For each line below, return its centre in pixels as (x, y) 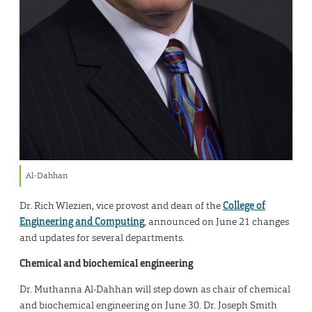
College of (244, 206)
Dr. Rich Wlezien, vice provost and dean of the (121, 206)
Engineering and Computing (82, 222)
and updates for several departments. (102, 238)
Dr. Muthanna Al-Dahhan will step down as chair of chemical (155, 289)
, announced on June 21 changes (217, 222)
